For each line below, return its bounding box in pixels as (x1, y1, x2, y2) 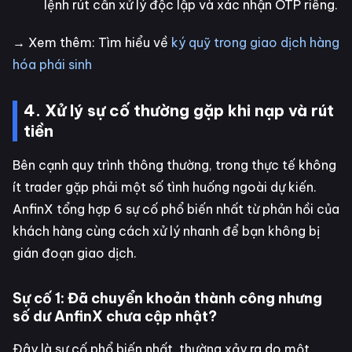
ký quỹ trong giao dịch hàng (171, 35, 339, 51)
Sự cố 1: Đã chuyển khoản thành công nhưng (13, 289, 322, 308)
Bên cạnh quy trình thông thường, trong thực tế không (13, 157, 336, 174)
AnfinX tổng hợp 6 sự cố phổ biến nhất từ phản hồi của (13, 201, 339, 218)
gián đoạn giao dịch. (13, 245, 137, 262)
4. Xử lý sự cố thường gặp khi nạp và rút (24, 101, 334, 121)
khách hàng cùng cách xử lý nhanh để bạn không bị (13, 223, 320, 240)
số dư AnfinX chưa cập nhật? (13, 307, 217, 326)
